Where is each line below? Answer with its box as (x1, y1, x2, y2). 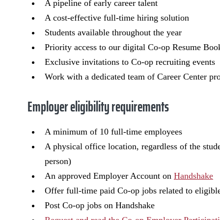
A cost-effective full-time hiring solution (45, 13, 189, 23)
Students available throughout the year (45, 27, 182, 37)
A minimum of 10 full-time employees (45, 127, 182, 137)
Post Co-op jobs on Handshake (45, 200, 155, 210)
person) (45, 156, 71, 166)
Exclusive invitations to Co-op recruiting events (45, 57, 215, 67)
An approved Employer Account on (45, 171, 174, 181)
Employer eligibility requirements (27, 96, 169, 117)
